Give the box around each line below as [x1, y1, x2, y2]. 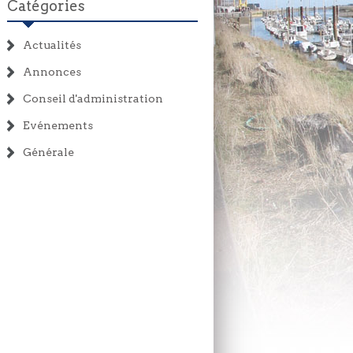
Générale [23, 145, 74, 158]
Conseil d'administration [23, 91, 163, 105]
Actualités [23, 38, 81, 51]
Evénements [23, 118, 93, 132]
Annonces [23, 65, 81, 78]
